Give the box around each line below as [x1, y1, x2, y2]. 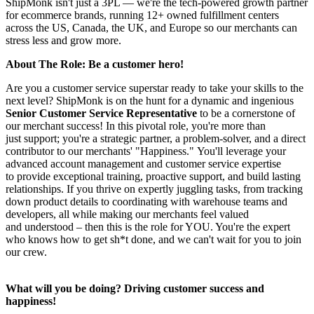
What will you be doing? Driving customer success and [6, 282, 264, 294]
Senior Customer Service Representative [6, 107, 197, 119]
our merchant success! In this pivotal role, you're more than [6, 119, 266, 132]
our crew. [6, 245, 47, 258]
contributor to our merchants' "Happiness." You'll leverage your [6, 144, 286, 157]
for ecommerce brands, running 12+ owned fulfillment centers [6, 8, 279, 21]
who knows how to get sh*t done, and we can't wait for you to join [6, 233, 301, 245]
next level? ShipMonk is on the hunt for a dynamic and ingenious [6, 94, 294, 107]
